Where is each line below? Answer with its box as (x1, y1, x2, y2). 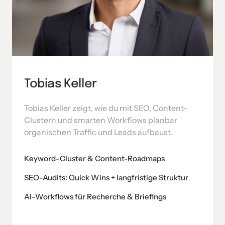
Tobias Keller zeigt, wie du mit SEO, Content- (24, 103, 187, 114)
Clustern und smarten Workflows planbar (24, 115, 177, 126)
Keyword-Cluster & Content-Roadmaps (24, 154, 165, 164)
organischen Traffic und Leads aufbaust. (24, 127, 173, 138)
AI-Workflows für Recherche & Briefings (24, 192, 167, 202)
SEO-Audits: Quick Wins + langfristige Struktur (24, 173, 189, 183)
